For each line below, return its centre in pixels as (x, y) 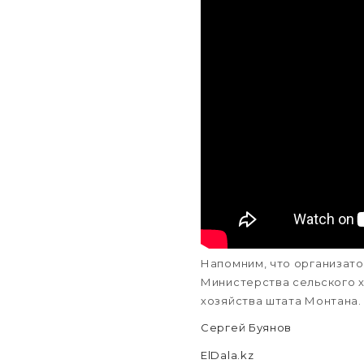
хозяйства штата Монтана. (281, 300)
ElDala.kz (227, 355)
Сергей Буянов (247, 327)
